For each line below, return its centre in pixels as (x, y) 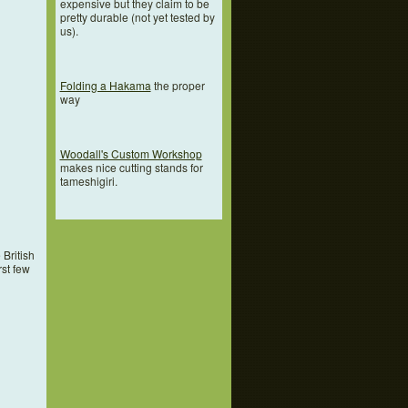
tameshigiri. (88, 181)
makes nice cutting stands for (131, 168)
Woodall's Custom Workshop (131, 154)
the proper (178, 86)
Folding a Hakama (105, 86)
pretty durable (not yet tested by (137, 17)
